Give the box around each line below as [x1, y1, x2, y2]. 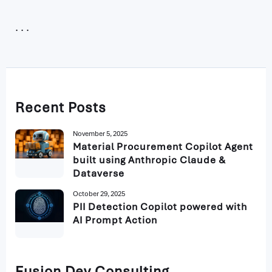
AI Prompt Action [73, 213, 157, 226]
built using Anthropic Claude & [73, 153, 226, 166]
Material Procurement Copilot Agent [73, 140, 253, 153]
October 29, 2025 [73, 189, 125, 198]
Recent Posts [15, 98, 106, 117]
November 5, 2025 [73, 129, 127, 138]
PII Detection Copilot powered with [73, 200, 247, 213]
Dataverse [73, 166, 124, 180]
